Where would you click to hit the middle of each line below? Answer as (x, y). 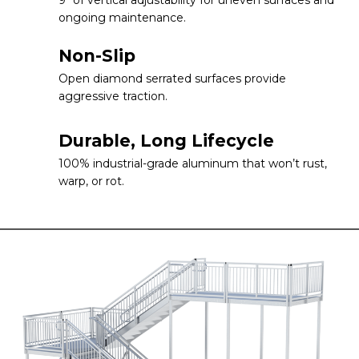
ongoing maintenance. (122, 17)
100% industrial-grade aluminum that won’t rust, (193, 163)
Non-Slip (97, 55)
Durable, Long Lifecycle (166, 140)
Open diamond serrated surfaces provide (172, 78)
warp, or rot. (91, 181)
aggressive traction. (113, 96)
